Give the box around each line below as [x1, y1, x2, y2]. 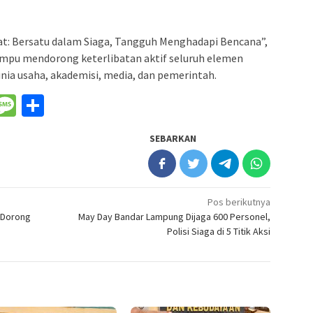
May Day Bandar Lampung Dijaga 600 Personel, [78, 210, 271, 224]
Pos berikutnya [208, 196, 271, 209]
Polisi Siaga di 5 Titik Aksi [167, 225, 271, 238]
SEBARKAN [150, 132, 197, 145]
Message [16, 92, 97, 120]
